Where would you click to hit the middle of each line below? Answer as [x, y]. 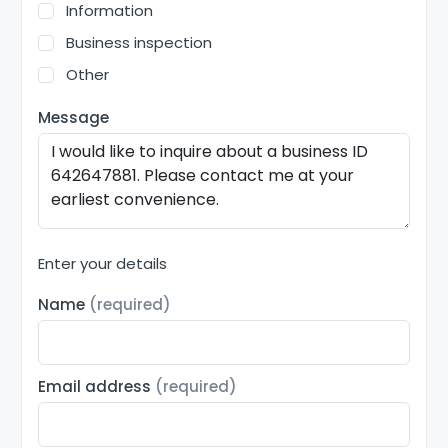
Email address [97, 387]
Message [74, 117]
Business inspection [139, 43]
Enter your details [103, 263]
